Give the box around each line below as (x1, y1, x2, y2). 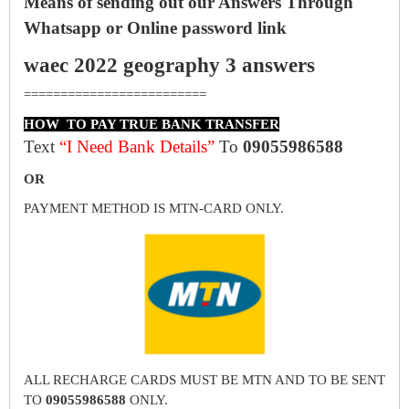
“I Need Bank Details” (55, 136, 219, 156)
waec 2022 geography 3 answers (24, 53, 315, 77)
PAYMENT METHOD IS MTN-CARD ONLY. (24, 200, 284, 215)
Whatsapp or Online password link (24, 17, 287, 37)
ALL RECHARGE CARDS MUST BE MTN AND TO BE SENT (24, 372, 385, 387)
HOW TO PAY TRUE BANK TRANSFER (24, 116, 279, 131)
